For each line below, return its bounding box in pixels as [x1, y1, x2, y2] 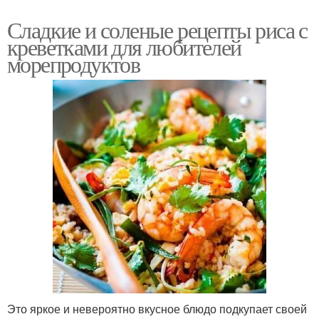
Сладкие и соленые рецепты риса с [7, 14, 308, 45]
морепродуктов [7, 48, 140, 79]
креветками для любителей [7, 31, 241, 62]
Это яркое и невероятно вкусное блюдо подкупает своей [7, 300, 307, 317]
